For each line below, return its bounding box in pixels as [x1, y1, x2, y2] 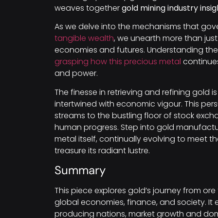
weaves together [54, 2, 122, 14]
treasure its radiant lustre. [54, 145, 150, 156]
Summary [54, 163, 106, 178]
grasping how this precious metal [54, 56, 181, 68]
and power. [54, 68, 98, 79]
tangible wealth [54, 33, 114, 44]
